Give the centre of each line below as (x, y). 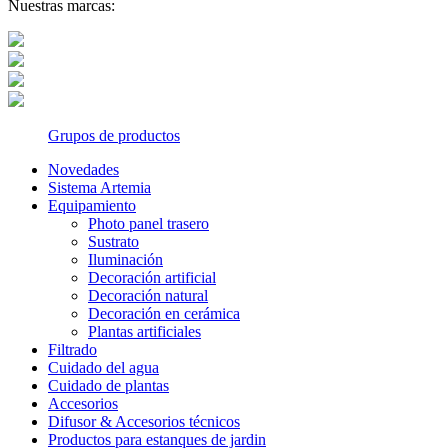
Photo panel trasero (148, 223)
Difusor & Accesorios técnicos (144, 421)
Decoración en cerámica (164, 313)
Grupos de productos (114, 135)
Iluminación (125, 259)
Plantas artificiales (144, 331)
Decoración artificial (152, 277)
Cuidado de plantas (108, 385)
